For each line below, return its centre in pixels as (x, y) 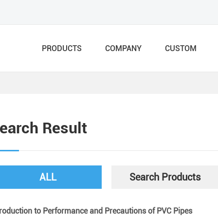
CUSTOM (181, 48)
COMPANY (123, 48)
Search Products (165, 177)
